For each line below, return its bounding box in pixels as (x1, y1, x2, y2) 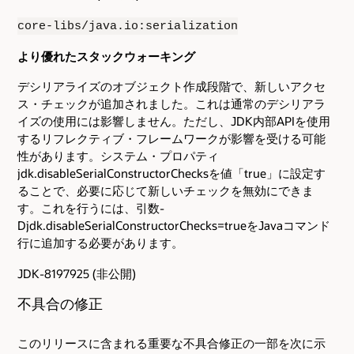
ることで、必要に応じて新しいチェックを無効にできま (17, 183, 314, 199)
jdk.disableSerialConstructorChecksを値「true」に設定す (17, 165, 326, 182)
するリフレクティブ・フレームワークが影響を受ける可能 (17, 130, 326, 147)
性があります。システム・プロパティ (17, 148, 219, 164)
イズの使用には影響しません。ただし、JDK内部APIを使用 (17, 113, 330, 130)
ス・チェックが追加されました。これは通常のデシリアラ (17, 96, 326, 112)
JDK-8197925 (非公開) (17, 265, 136, 281)
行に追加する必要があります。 (17, 235, 183, 251)
